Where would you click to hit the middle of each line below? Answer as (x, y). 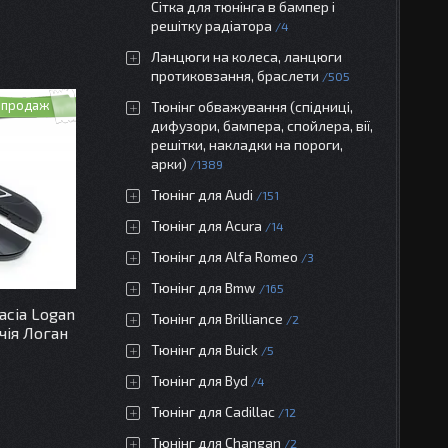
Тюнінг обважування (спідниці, (252, 106)
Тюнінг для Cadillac (213, 411)
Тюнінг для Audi (202, 194)
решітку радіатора (211, 25)
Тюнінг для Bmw (203, 287)
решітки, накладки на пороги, (247, 144)
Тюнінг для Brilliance (217, 318)
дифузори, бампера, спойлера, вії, (262, 125)
